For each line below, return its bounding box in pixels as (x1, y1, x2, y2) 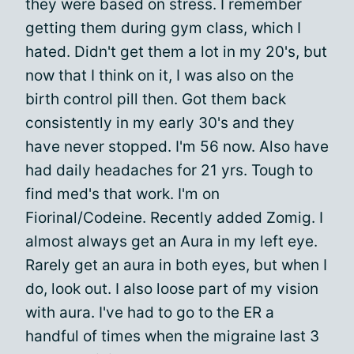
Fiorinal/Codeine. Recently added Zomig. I (25, 209, 323, 227)
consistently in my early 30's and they (25, 114, 295, 132)
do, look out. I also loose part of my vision (25, 280, 318, 298)
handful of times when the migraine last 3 (25, 327, 319, 345)
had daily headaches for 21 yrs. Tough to (25, 161, 313, 179)
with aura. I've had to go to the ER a (25, 303, 274, 322)
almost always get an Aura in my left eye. (25, 232, 318, 250)
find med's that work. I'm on (25, 185, 220, 203)
